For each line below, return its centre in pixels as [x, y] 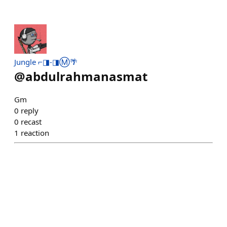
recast [31, 122]
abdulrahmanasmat [86, 77]
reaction [35, 133]
